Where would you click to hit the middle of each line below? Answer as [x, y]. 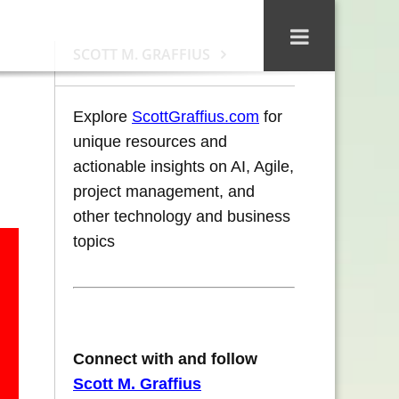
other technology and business [182, 216]
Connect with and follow [165, 359]
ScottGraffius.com [195, 117]
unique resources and [150, 142]
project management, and [164, 191]
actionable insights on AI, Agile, [183, 167]
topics [94, 241]
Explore [102, 117]
